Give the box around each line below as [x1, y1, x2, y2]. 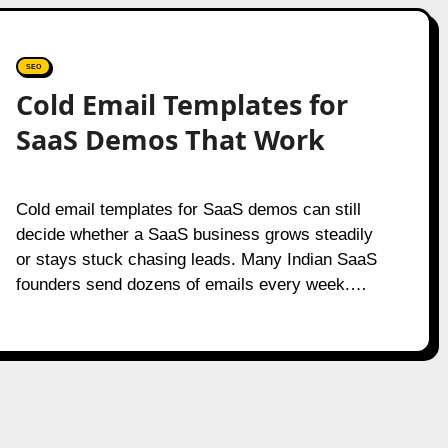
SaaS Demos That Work [15, 121, 325, 158]
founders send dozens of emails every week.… [15, 275, 367, 294]
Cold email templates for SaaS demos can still [15, 200, 28, 219]
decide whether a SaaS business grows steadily [15, 225, 373, 244]
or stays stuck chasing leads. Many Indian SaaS [15, 250, 377, 269]
